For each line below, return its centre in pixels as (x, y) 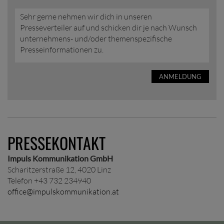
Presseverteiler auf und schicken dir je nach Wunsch (108, 27)
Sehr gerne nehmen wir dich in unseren (86, 16)
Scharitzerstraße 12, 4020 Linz (59, 169)
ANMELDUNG (180, 76)
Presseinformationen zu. (62, 49)
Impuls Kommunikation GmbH (60, 158)
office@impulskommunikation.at (63, 191)
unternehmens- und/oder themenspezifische (96, 38)
